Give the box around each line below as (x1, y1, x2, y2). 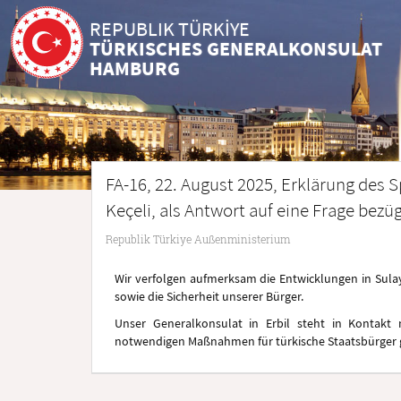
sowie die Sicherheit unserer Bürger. (115, 288, 303, 304)
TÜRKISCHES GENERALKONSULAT (90, 36, 382, 61)
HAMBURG (90, 55, 180, 81)
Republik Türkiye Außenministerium (106, 232, 290, 246)
